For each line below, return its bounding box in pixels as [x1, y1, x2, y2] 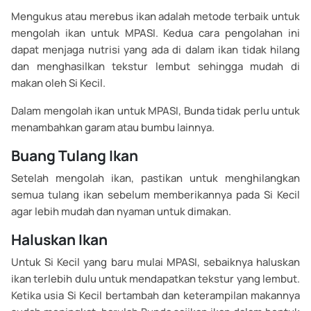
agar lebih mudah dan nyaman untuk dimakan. [11, 204, 231, 219]
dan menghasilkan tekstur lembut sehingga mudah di [11, 59, 300, 74]
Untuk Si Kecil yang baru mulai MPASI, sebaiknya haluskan [11, 255, 300, 270]
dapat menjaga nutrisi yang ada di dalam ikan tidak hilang [11, 42, 300, 58]
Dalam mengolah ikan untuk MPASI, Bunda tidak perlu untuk [11, 103, 300, 119]
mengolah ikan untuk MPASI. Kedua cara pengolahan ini [11, 26, 300, 41]
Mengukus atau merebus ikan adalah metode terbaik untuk [11, 9, 300, 24]
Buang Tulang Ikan [11, 146, 138, 166]
